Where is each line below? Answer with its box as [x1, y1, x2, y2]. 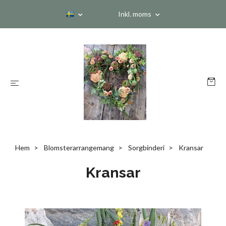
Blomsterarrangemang [43, 143, 114, 152]
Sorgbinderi [128, 143, 164, 152]
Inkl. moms [118, 10, 153, 18]
